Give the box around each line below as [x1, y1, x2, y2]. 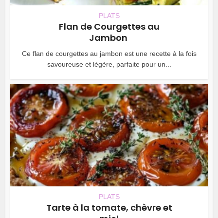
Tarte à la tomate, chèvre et [46, 201, 172, 214]
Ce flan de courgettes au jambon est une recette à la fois [21, 49, 197, 57]
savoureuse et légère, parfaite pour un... [47, 60, 171, 68]
